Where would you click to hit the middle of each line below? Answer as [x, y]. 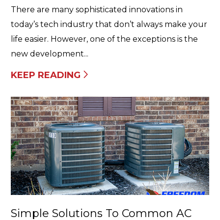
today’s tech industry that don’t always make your [109, 24]
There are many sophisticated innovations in [97, 10]
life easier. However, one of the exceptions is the [104, 39]
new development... [50, 54]
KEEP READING [46, 75]
